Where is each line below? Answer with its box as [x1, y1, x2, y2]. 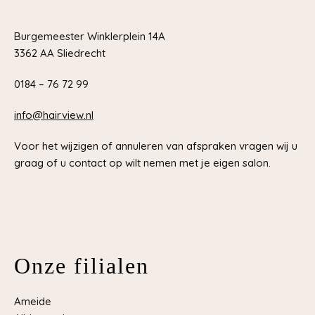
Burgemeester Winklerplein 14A [14, 30, 165, 43]
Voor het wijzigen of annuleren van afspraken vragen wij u [14, 139, 297, 153]
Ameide [14, 295, 51, 308]
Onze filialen [14, 253, 149, 278]
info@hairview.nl [14, 108, 94, 122]
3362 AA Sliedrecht [14, 46, 105, 60]
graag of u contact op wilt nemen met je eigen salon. [14, 156, 271, 169]
